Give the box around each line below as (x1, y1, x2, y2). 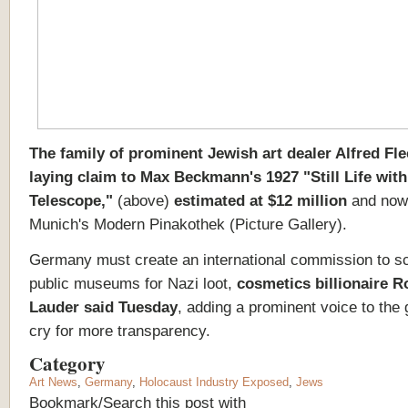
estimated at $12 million (169, 190, 347, 209)
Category (29, 349, 112, 377)
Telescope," (29, 190, 117, 209)
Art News (29, 374, 77, 389)
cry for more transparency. (29, 321, 210, 340)
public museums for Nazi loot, (29, 273, 237, 292)
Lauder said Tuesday (29, 297, 178, 316)
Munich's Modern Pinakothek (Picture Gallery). (29, 214, 347, 233)
